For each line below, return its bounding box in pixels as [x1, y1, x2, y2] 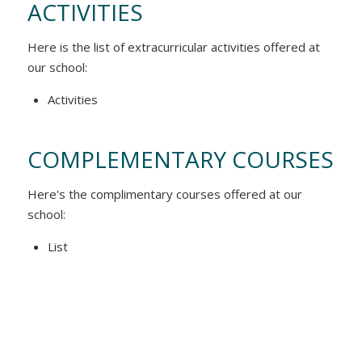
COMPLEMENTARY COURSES [27, 144, 335, 175]
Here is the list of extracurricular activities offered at [27, 39, 321, 56]
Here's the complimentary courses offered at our [27, 186, 303, 203]
